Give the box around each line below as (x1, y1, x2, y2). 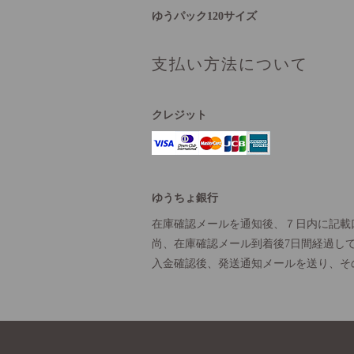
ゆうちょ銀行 (151, 191, 218, 204)
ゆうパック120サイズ (151, 9, 257, 22)
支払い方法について (151, 55, 308, 73)
